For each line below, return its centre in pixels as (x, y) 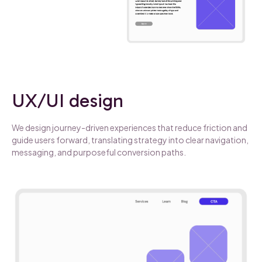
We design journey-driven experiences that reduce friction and (130, 127)
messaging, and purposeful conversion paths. (99, 152)
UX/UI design (68, 100)
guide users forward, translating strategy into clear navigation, (130, 139)
